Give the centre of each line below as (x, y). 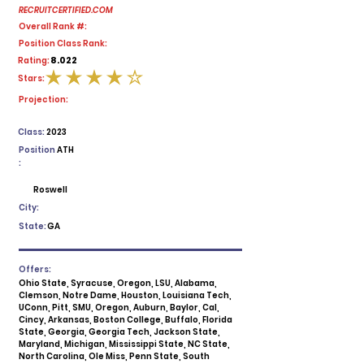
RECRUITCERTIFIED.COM (66, 10)
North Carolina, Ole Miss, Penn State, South (114, 356)
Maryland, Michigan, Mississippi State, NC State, (124, 344)
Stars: (31, 78)
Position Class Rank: (63, 43)
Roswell (50, 190)
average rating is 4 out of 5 (108, 83)
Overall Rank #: (53, 26)
